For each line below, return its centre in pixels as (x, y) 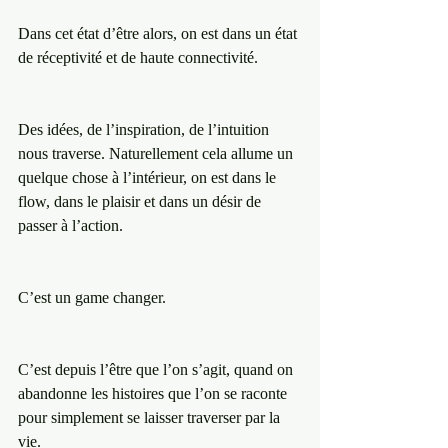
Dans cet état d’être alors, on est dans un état (159, 33)
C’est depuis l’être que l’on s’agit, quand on (157, 369)
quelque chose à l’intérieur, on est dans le (149, 177)
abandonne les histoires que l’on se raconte (154, 393)
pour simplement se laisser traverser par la (151, 417)
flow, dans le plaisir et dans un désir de (141, 201)
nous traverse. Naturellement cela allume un (157, 153)
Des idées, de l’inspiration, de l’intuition (145, 129)
